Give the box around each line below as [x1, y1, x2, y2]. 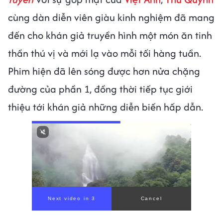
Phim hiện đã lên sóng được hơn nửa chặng [8, 63, 200, 78]
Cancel [140, 195, 162, 201]
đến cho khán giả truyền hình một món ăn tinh [8, 27, 212, 42]
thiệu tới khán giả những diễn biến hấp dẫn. [8, 99, 206, 114]
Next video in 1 [48, 195, 96, 201]
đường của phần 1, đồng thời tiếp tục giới [8, 81, 193, 96]
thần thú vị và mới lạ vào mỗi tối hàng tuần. [8, 45, 201, 60]
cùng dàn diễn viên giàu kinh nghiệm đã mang [8, 9, 215, 24]
